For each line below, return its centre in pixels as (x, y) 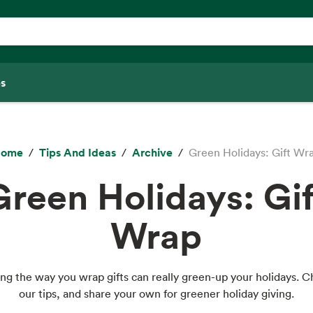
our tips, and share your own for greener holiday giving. (156, 293)
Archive (152, 152)
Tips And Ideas (77, 152)
